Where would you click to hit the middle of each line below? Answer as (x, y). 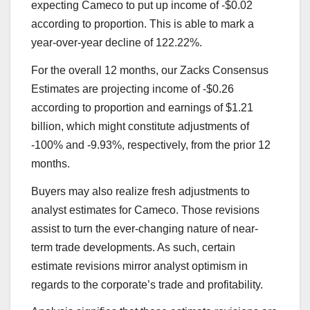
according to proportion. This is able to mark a (143, 24)
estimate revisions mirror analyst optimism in (139, 266)
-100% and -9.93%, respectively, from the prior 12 (151, 145)
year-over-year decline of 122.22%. (117, 42)
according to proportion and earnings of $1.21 (142, 107)
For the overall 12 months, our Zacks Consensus (150, 70)
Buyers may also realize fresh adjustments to (140, 191)
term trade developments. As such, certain (133, 247)
